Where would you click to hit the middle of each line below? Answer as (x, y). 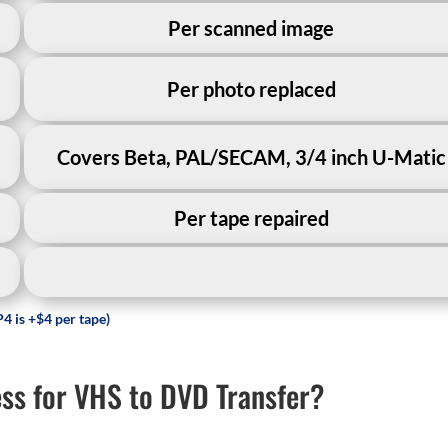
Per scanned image (251, 27)
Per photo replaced (251, 88)
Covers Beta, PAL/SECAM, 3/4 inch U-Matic (251, 156)
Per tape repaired (251, 217)
